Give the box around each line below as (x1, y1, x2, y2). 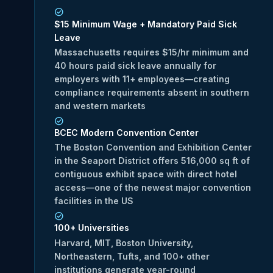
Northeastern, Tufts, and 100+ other (54, 250, 210, 261)
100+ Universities (54, 222, 129, 233)
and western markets (54, 101, 146, 112)
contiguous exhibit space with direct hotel (54, 169, 237, 180)
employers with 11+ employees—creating (54, 74, 230, 85)
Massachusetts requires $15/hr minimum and (54, 47, 249, 58)
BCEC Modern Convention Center (54, 127, 199, 138)
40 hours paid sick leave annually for (54, 60, 216, 71)
